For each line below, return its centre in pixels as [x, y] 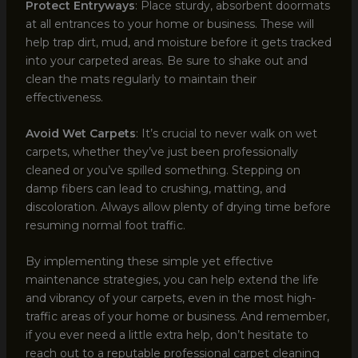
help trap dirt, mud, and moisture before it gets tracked [178, 42]
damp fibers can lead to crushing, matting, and [155, 189]
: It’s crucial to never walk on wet [226, 134]
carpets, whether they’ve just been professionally [161, 152]
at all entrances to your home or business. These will [169, 24]
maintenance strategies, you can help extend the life [172, 280]
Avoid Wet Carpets [80, 134]
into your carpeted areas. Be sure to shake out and [166, 60]
